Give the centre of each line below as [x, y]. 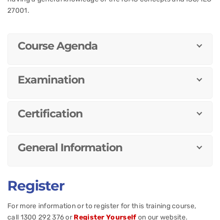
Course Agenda [58, 46]
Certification [50, 114]
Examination [51, 80]
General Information [70, 148]
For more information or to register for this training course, [102, 206]
